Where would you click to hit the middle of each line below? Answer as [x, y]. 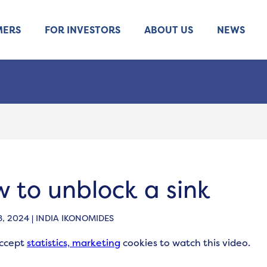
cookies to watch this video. [185, 243]
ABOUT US [169, 30]
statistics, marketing [73, 243]
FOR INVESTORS [83, 30]
